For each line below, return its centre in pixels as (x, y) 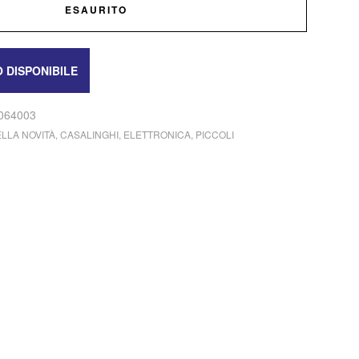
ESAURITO (97, 10)
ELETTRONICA (157, 134)
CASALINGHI (90, 134)
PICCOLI (215, 134)
